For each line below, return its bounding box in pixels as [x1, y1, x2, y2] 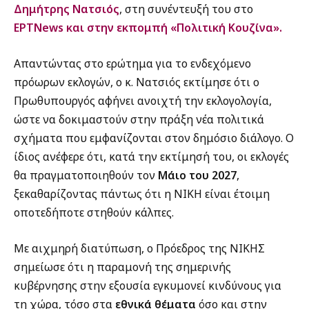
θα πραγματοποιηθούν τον [14, 168, 158, 183]
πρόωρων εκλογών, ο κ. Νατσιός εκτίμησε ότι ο [14, 74, 259, 90]
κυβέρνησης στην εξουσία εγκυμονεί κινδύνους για [14, 277, 281, 293]
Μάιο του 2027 [158, 168, 237, 183]
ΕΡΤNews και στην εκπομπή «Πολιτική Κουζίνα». [14, 20, 282, 36]
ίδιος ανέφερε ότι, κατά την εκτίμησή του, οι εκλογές [14, 149, 289, 165]
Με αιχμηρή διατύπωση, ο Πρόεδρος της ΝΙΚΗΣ [14, 240, 265, 256]
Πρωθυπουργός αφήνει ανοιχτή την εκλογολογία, [14, 93, 272, 109]
